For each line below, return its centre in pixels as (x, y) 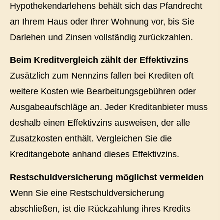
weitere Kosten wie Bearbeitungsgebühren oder (103, 92)
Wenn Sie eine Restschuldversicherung (87, 193)
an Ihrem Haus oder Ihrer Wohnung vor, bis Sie (102, 21)
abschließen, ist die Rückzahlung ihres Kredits (100, 208)
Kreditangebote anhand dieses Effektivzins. (95, 154)
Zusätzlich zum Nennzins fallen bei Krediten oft (102, 76)
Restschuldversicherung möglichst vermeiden (107, 177)
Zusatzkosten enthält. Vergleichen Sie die (91, 139)
